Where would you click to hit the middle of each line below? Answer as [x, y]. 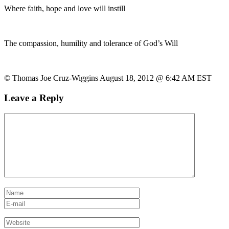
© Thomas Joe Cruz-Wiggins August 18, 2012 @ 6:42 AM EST [108, 78]
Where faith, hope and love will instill [65, 8]
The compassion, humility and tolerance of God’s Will [91, 43]
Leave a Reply [34, 98]
